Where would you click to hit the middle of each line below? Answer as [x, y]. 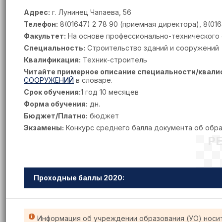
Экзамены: [44, 128]
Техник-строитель [114, 60]
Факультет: [45, 36]
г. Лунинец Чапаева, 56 [91, 12]
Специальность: [55, 48]
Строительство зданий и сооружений [152, 48]
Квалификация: [52, 60]
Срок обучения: [52, 92]
